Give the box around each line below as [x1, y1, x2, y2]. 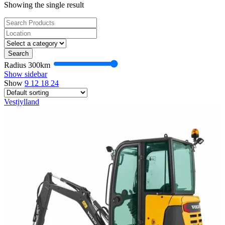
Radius [4, 60, 28, 69]
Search [8, 49, 29, 57]
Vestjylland [4, 97, 39, 106]
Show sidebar [4, 69, 47, 78]
